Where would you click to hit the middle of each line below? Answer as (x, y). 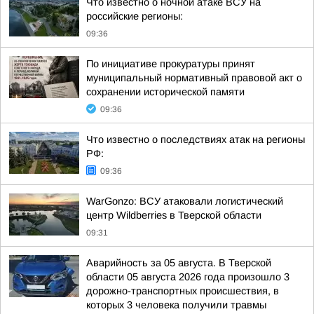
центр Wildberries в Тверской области (174, 215)
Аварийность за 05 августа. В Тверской (179, 263)
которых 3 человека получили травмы (176, 305)
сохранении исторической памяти (165, 92)
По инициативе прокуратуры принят (171, 64)
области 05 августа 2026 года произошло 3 (188, 277)
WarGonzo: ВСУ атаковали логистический (185, 201)
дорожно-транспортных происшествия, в (183, 291)
